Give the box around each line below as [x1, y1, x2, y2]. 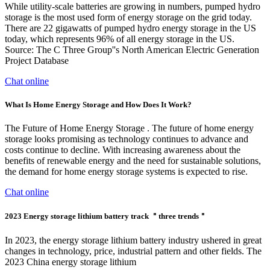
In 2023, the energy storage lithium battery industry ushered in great [5, 235, 262, 246]
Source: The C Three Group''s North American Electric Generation [5, 44, 259, 55]
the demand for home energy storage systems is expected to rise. [5, 166, 248, 177]
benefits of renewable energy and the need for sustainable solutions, [5, 155, 261, 166]
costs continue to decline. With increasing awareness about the [5, 144, 240, 155]
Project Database [5, 55, 69, 66]
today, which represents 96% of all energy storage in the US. [5, 33, 234, 44]
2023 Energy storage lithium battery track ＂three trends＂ [5, 212, 207, 221]
